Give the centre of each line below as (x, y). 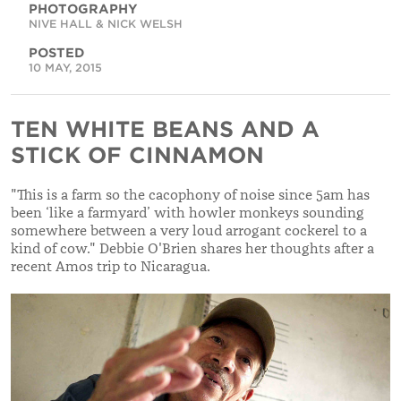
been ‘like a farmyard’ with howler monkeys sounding (188, 213)
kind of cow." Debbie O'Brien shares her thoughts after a (192, 248)
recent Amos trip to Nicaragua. (111, 266)
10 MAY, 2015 (65, 67)
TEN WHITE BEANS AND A (165, 129)
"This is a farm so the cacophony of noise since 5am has (190, 195)
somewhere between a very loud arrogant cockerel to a (189, 230)
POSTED (57, 52)
